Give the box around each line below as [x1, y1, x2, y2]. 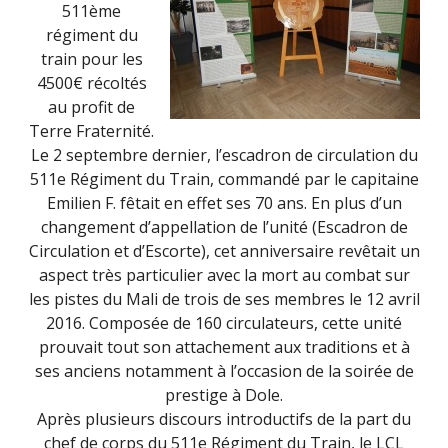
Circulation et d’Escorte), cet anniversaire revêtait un [28, 240, 420, 262]
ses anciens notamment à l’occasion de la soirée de [34, 360, 414, 382]
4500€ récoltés [36, 72, 147, 94]
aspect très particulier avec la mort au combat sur [38, 264, 410, 286]
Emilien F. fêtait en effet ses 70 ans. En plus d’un [46, 192, 402, 214]
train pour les [40, 48, 143, 70]
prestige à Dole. [165, 384, 283, 406]
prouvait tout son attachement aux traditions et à [38, 336, 410, 358]
